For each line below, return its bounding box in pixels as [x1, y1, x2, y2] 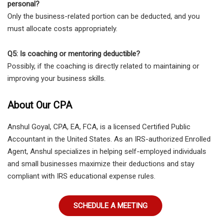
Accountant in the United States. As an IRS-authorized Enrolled [7, 134, 211, 144]
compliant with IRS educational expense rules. [7, 171, 155, 181]
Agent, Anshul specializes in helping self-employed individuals [7, 147, 206, 156]
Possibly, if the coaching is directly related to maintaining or [7, 61, 199, 71]
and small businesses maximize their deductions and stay [7, 159, 194, 168]
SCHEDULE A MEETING [74, 201, 147, 210]
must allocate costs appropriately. [7, 24, 117, 33]
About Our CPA [7, 99, 72, 111]
